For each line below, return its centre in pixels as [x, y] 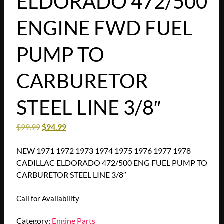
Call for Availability [48, 198]
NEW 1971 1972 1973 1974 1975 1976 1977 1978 [103, 150]
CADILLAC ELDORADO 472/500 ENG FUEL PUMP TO [112, 162]
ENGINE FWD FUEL [104, 28]
